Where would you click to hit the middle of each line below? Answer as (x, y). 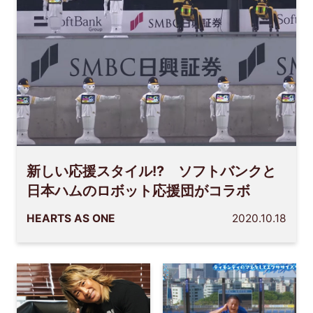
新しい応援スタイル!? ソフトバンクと (152, 171)
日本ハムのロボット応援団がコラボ (139, 190)
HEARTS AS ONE (71, 219)
